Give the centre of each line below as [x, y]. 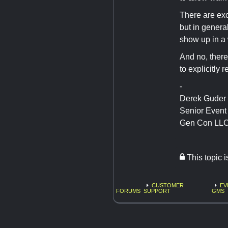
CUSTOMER [168, 185]
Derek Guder [203, 98]
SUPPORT [157, 191]
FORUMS [128, 191]
